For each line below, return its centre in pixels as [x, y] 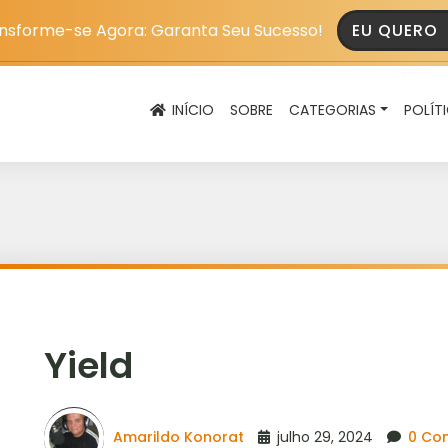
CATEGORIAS [333, 110]
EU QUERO [397, 30]
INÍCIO [191, 110]
